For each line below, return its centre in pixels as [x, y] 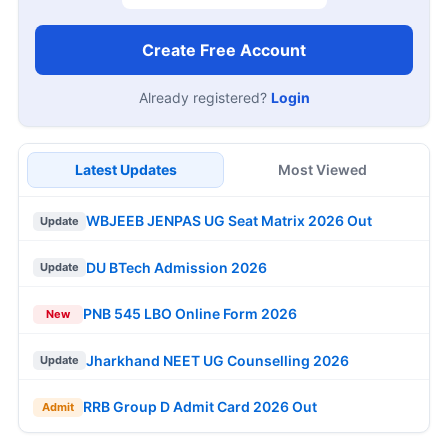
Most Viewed [322, 169]
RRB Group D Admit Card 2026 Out [200, 407]
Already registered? [204, 97]
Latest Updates [125, 169]
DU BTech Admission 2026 [176, 267]
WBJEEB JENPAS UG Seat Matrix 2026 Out [229, 221]
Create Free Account [224, 49]
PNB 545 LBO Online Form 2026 [190, 314]
